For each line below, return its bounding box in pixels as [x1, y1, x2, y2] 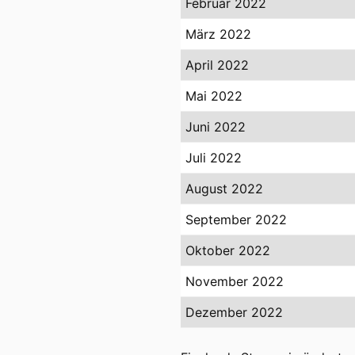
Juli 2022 [185, 150, 242, 166]
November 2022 [185, 273, 284, 290]
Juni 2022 [185, 119, 246, 136]
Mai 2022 [185, 88, 242, 105]
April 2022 [185, 57, 249, 74]
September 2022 [185, 212, 287, 228]
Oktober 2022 [185, 242, 270, 259]
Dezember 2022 [185, 304, 283, 321]
